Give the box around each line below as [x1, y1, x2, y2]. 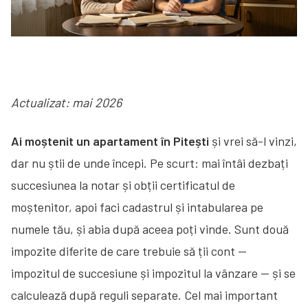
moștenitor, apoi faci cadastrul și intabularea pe [11, 199, 263, 214]
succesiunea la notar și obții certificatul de [11, 177, 235, 192]
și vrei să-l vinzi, [209, 133, 297, 148]
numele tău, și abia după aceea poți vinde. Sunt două [11, 221, 289, 236]
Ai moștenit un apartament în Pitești [11, 133, 209, 148]
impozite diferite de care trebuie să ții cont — [11, 243, 247, 258]
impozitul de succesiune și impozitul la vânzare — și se [11, 265, 296, 280]
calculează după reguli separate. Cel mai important [11, 287, 278, 302]
